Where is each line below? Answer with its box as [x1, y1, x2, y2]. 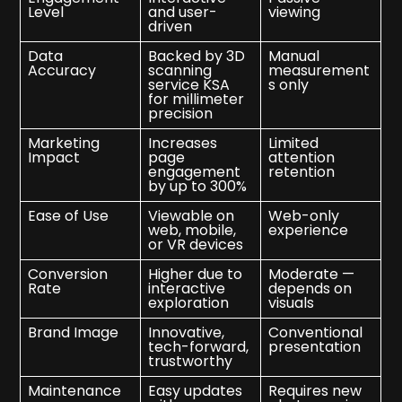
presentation [268, 336, 362, 358]
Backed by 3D [148, 46, 246, 67]
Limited [268, 133, 319, 154]
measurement [268, 60, 371, 82]
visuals [268, 293, 315, 314]
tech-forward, [148, 336, 249, 358]
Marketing [28, 133, 100, 154]
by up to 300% [148, 176, 248, 197]
